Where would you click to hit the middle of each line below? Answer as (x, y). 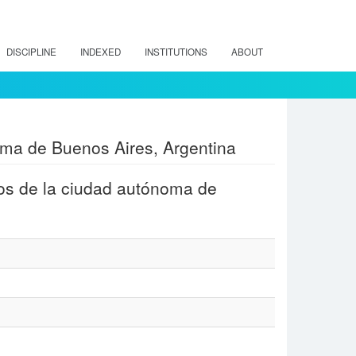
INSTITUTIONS (176, 52)
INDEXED (101, 52)
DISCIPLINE (31, 52)
